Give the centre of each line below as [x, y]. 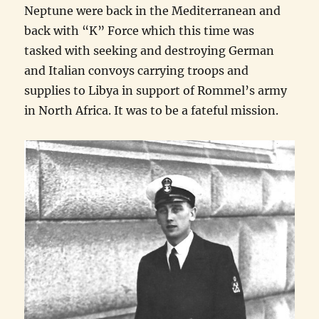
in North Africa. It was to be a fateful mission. [152, 110]
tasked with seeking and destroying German [150, 51]
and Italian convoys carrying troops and [137, 70]
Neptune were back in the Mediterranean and [153, 11]
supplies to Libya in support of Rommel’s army [156, 90]
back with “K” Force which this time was [140, 31]
